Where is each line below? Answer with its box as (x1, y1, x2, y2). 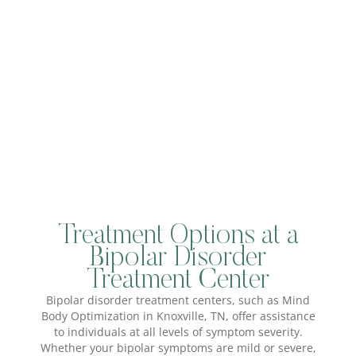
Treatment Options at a (57, 222, 299, 250)
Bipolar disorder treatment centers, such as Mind (46, 292, 310, 308)
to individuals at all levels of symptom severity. (53, 323, 303, 339)
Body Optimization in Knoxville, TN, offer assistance (41, 308, 315, 323)
